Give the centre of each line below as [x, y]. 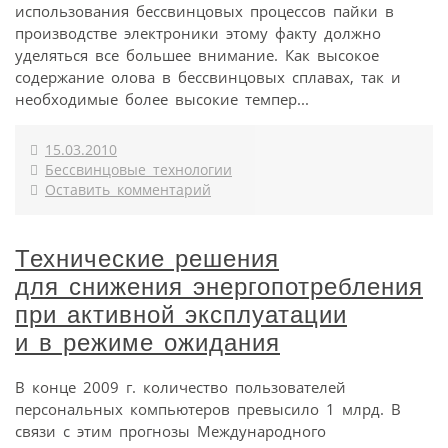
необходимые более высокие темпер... [162, 98]
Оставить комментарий [128, 189]
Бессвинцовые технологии [138, 169]
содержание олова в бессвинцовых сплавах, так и [208, 76]
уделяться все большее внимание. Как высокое [197, 54]
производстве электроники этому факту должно [198, 32]
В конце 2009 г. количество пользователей [180, 386]
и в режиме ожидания [147, 342]
